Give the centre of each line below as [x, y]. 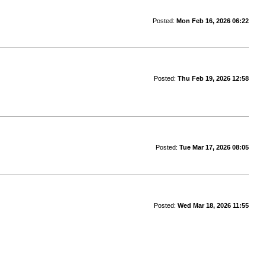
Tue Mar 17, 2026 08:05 [214, 148]
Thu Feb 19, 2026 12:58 [213, 79]
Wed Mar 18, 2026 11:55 [213, 206]
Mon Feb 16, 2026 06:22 [212, 20]
